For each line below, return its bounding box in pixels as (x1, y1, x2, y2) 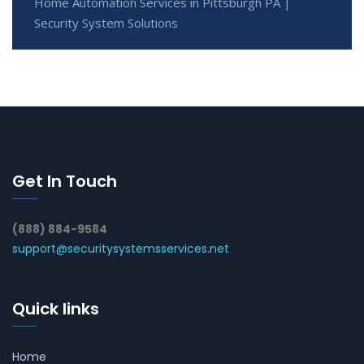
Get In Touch (12, 169, 117, 193)
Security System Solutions (34, 14, 178, 31)
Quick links (12, 297, 99, 320)
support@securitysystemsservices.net (12, 240, 229, 257)
